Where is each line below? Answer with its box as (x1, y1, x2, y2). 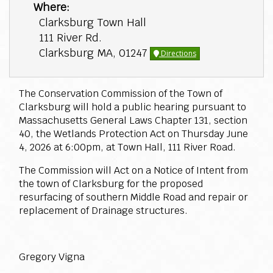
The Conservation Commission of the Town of (19, 87, 222, 101)
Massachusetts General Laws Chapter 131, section (19, 114, 247, 127)
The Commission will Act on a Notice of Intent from (19, 164, 248, 177)
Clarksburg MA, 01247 (38, 46, 150, 60)
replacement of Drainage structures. (19, 204, 188, 218)
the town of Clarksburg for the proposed (19, 177, 203, 191)
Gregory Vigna (19, 250, 85, 264)
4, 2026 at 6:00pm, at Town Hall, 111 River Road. (19, 141, 236, 154)
